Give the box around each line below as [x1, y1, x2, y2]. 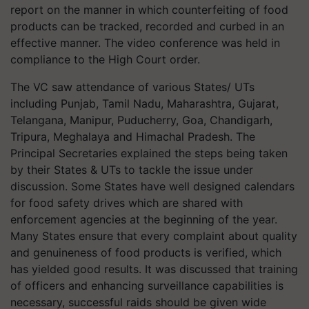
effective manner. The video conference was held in [10, 35, 280, 50]
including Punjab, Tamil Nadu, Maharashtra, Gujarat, [10, 96, 279, 110]
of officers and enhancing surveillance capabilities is [10, 278, 283, 292]
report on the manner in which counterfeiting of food [10, 2, 288, 17]
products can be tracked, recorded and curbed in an [10, 19, 284, 33]
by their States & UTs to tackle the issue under [10, 162, 253, 177]
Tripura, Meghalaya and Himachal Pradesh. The [10, 129, 255, 143]
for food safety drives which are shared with [10, 195, 243, 210]
